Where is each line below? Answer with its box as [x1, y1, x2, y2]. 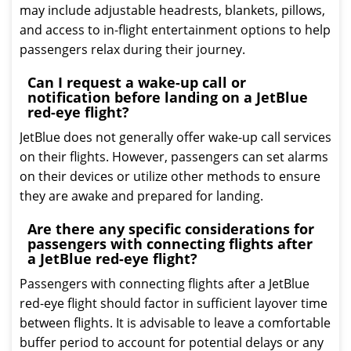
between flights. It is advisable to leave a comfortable [20, 314, 331, 331]
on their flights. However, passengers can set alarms [20, 148, 328, 165]
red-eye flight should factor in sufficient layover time [20, 295, 327, 312]
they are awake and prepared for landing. [20, 187, 263, 204]
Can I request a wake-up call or [27, 73, 246, 92]
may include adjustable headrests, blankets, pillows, [20, 2, 325, 19]
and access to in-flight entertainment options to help [20, 21, 331, 38]
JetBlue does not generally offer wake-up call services [20, 128, 331, 146]
